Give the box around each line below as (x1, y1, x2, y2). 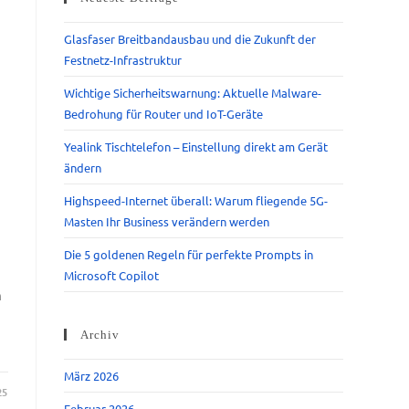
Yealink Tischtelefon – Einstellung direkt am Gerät (64, 139, 328, 154)
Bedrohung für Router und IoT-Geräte (64, 106, 263, 121)
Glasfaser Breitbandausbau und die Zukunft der (64, 31, 316, 47)
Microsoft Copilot (64, 267, 159, 283)
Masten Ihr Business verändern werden (64, 214, 269, 229)
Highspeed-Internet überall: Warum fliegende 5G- (64, 193, 328, 208)
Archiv (80, 328, 120, 341)
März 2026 (64, 368, 119, 383)
